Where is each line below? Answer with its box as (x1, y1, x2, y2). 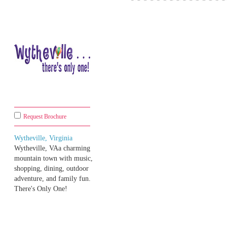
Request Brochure (23, 113, 66, 121)
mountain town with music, (14, 155, 93, 163)
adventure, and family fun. (14, 175, 91, 183)
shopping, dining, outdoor (14, 165, 89, 173)
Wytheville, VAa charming (14, 144, 90, 153)
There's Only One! (14, 185, 67, 193)
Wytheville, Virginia (14, 134, 72, 142)
